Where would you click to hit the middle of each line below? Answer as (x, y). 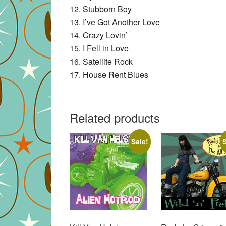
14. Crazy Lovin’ (99, 35)
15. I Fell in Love (99, 48)
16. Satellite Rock (101, 61)
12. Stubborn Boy (101, 9)
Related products (115, 117)
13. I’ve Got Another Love (115, 22)
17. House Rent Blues (109, 74)
